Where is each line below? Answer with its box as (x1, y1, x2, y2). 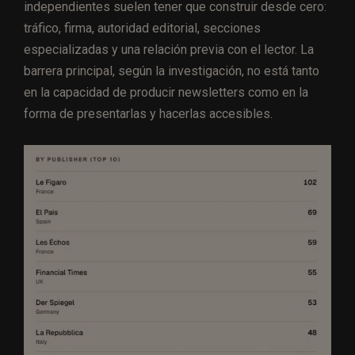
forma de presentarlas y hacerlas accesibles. (24, 106, 273, 122)
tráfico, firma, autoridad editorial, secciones (24, 21, 261, 36)
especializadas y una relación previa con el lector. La (24, 42, 314, 58)
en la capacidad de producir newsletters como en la (24, 85, 308, 101)
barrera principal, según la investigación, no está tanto (24, 63, 319, 79)
